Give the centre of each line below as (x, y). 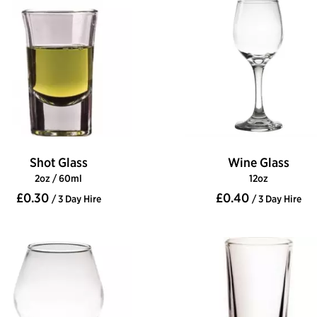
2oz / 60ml (58, 179)
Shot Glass (58, 163)
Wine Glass (259, 163)
